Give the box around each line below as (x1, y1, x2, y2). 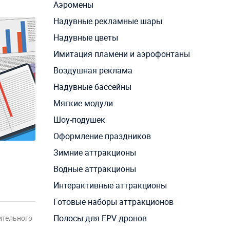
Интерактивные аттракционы (53, 179, 167, 191)
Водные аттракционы (53, 163, 136, 175)
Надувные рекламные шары (53, 15, 162, 27)
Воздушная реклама (53, 64, 132, 76)
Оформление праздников (53, 130, 151, 142)
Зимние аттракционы (53, 146, 136, 158)
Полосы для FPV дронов (53, 212, 147, 224)
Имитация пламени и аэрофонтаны (53, 48, 190, 60)
